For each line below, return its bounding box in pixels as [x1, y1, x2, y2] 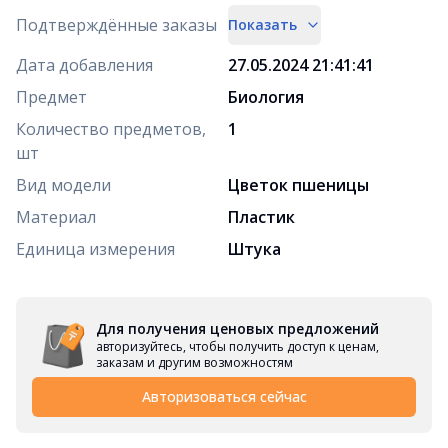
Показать [228, 15, 297, 35]
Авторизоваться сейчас [141, 387, 307, 407]
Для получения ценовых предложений [96, 319, 379, 339]
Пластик [228, 206, 295, 229]
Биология [228, 86, 304, 109]
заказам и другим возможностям [96, 354, 293, 372]
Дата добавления [16, 54, 153, 77]
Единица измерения [16, 238, 175, 261]
